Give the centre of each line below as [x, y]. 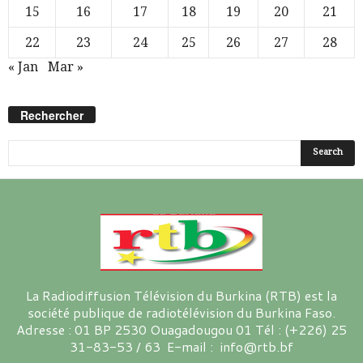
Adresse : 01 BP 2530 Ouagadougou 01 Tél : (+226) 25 [181, 329]
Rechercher [52, 115]
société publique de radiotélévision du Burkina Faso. [181, 312]
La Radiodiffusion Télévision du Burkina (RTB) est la [181, 295]
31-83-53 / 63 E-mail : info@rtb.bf [181, 346]
